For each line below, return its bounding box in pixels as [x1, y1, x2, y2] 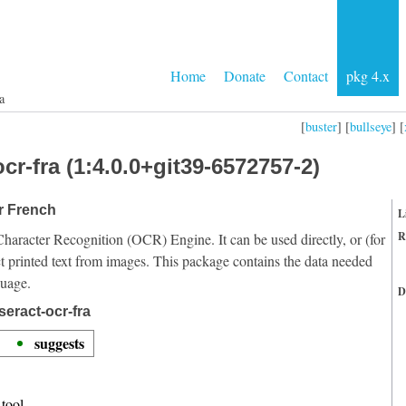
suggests [34, 333, 84, 353]
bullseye [350, 117, 391, 135]
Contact [284, 66, 328, 85]
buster [305, 117, 337, 135]
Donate [224, 66, 266, 85]
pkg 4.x [346, 66, 390, 85]
